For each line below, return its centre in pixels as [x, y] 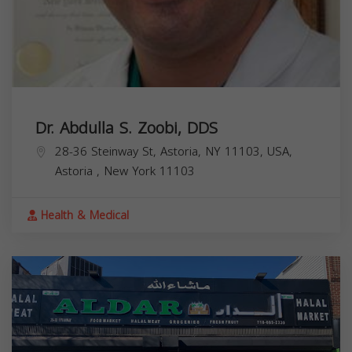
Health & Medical [83, 215]
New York [132, 171]
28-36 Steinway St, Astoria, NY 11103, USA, [174, 151]
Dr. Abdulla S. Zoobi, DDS [126, 128]
